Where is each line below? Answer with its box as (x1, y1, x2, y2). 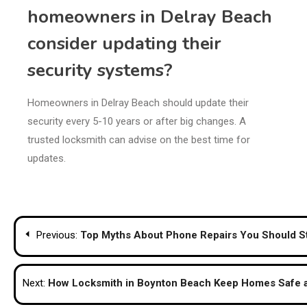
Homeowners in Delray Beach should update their (27, 97, 249, 110)
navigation (13, 241, 114, 269)
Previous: (36, 229, 77, 242)
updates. (27, 152, 66, 165)
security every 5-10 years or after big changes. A (27, 115, 246, 128)
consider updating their (27, 32, 221, 56)
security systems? (27, 58, 173, 83)
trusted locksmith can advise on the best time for (27, 134, 250, 147)
